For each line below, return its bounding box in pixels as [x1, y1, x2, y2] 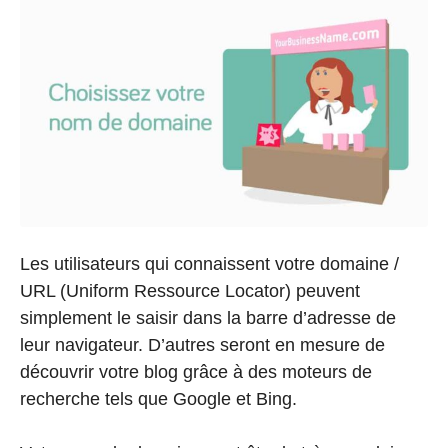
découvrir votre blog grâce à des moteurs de [20, 362, 372, 383]
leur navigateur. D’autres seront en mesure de [20, 335, 385, 356]
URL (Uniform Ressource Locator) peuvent [20, 281, 360, 302]
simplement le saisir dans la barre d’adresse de [20, 308, 396, 329]
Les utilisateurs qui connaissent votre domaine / [20, 254, 399, 275]
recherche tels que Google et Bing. [20, 389, 297, 410]
